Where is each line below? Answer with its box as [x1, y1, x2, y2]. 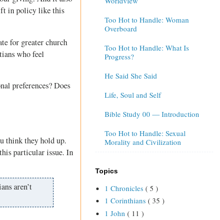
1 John [104, 208, 127, 218]
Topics [95, 166, 118, 175]
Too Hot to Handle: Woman [104, 15, 189, 25]
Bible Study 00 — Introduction [104, 109, 199, 119]
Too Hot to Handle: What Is [104, 43, 189, 53]
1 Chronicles [104, 183, 145, 193]
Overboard [104, 24, 137, 34]
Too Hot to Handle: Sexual [104, 128, 186, 138]
